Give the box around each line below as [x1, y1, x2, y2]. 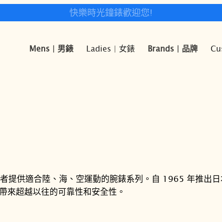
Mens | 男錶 [29, 43, 73, 53]
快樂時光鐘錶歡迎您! [69, 7, 153, 18]
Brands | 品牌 [147, 43, 198, 53]
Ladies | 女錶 [86, 43, 135, 53]
